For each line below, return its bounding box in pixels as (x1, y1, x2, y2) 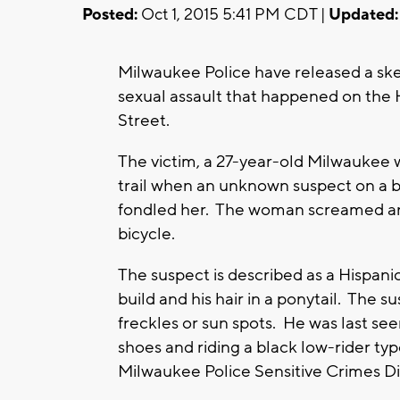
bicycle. (118, 222, 179, 245)
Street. (118, 109, 173, 131)
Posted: (82, 4, 137, 25)
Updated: (329, 4, 398, 25)
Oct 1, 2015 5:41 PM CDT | (137, 4, 329, 25)
